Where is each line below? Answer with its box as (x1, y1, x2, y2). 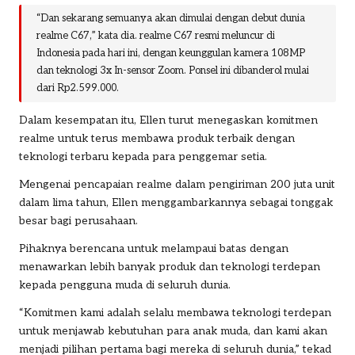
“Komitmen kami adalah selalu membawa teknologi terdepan (19, 306, 331, 319)
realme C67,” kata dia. (36, 29, 138, 43)
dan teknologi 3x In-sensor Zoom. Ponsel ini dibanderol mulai (36, 64, 310, 78)
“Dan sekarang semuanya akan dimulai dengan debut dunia (36, 12, 306, 25)
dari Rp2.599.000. (36, 82, 120, 95)
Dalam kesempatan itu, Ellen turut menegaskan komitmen (19, 113, 318, 127)
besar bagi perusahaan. (19, 214, 138, 227)
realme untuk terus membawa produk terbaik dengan (19, 132, 295, 145)
